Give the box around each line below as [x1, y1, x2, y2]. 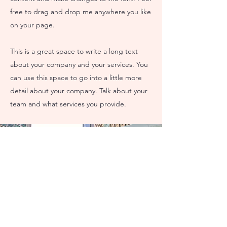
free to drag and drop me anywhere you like [10, 7, 151, 16]
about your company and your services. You [10, 60, 148, 69]
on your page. [10, 20, 55, 29]
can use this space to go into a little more [10, 73, 142, 82]
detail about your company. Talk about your [10, 86, 147, 95]
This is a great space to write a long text [10, 47, 138, 56]
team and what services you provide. [10, 99, 126, 108]
